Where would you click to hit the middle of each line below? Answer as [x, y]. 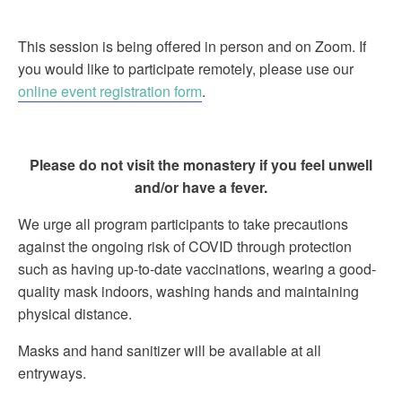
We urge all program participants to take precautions [183, 224]
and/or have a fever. [201, 187]
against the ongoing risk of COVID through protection [185, 246]
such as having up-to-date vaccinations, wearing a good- [197, 269]
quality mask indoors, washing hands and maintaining [188, 291]
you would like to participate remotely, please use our [186, 69]
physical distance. [75, 314]
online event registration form [110, 91]
